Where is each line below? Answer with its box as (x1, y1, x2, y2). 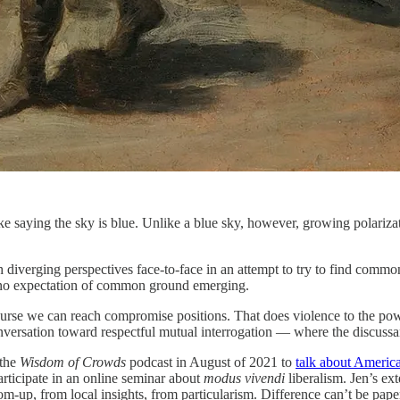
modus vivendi (204, 370, 288, 386)
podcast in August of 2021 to (126, 354, 296, 370)
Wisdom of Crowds (20, 354, 126, 370)
